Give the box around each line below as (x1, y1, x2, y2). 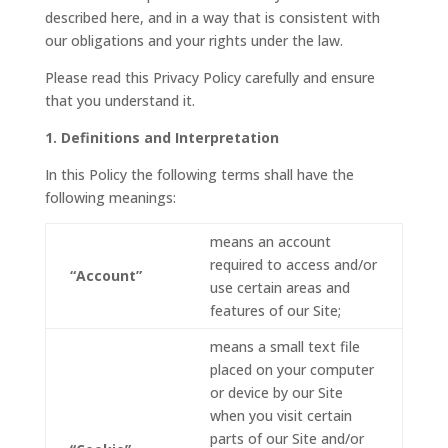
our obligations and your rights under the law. (44, 30, 343, 50)
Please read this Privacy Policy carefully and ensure (44, 67, 375, 87)
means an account (209, 231, 331, 251)
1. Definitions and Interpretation (44, 127, 279, 147)
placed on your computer (209, 359, 374, 379)
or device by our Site (209, 382, 343, 402)
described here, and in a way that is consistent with (44, 7, 380, 27)
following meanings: (44, 187, 176, 207)
